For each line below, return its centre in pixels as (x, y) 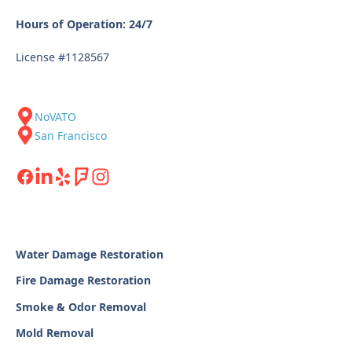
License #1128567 (62, 57)
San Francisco (70, 135)
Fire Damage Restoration (83, 280)
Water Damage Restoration (89, 255)
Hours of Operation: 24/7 (84, 24)
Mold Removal (54, 333)
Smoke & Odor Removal (81, 306)
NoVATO (55, 116)
